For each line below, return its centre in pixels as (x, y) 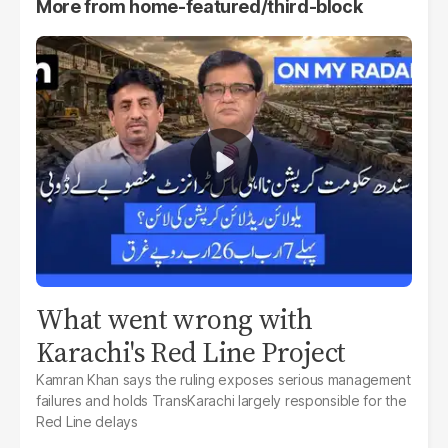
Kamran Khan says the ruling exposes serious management (223, 379)
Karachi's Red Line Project (191, 351)
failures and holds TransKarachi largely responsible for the (221, 400)
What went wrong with (174, 318)
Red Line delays (87, 421)
